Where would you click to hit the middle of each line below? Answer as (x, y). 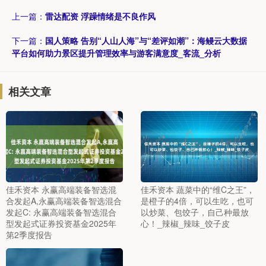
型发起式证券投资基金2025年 (61, 223)
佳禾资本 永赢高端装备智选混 (61, 189)
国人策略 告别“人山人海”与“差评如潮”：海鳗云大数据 (146, 40)
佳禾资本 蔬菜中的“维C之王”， (197, 189)
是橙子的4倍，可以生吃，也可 (197, 200)
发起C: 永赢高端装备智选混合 (61, 212)
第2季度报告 (29, 234)
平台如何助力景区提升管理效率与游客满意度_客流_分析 (116, 53)
